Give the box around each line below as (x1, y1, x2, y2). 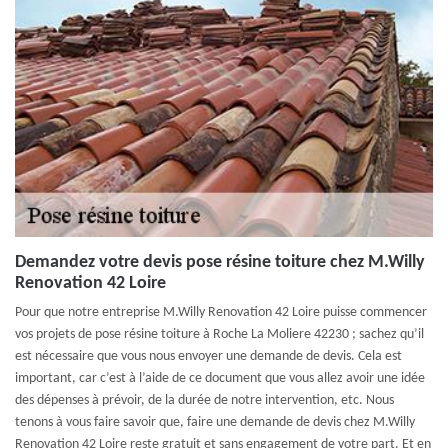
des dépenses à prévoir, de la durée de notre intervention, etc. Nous (15, 393, 394, 408)
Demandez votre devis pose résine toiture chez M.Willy (15, 253, 425, 272)
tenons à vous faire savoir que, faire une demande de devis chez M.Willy (15, 415, 415, 430)
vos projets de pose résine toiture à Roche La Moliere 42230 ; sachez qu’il (15, 327, 424, 342)
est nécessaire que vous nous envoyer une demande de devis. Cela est (15, 349, 402, 364)
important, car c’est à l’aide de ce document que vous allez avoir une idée (15, 371, 425, 386)
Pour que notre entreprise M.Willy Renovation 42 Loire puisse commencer (15, 305, 427, 320)
